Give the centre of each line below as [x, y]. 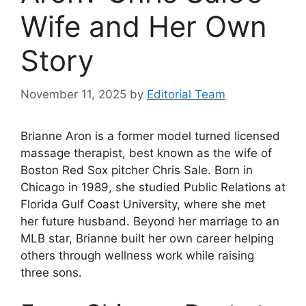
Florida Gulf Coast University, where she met [143, 204]
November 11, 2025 [73, 94]
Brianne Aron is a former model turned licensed [150, 136]
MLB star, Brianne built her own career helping [147, 238]
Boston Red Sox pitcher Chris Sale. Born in [137, 170]
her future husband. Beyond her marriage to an [150, 221]
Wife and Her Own [144, 27]
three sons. [51, 272]
